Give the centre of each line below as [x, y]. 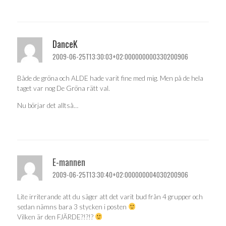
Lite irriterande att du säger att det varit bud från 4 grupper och [110, 196]
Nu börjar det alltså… [48, 105]
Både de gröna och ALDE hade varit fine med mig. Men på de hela [110, 78]
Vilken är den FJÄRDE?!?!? [56, 217]
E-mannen [69, 162]
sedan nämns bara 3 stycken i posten [73, 207]
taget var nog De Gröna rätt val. [64, 89]
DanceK [65, 44]
